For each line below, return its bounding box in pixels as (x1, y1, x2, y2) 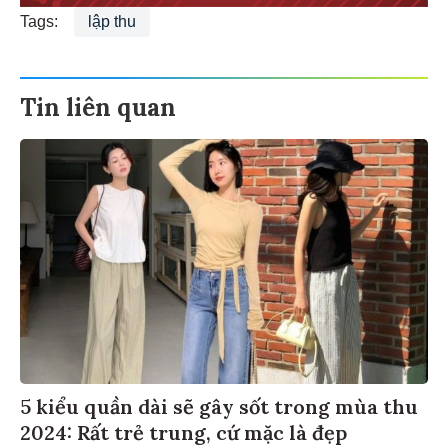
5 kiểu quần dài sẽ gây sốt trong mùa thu (20, 396, 418, 422)
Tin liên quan (20, 94, 176, 126)
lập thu (88, 15, 136, 33)
